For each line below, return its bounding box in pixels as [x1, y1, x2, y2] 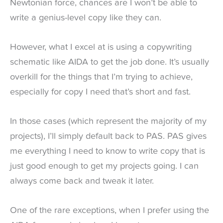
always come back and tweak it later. [10, 177, 154, 186]
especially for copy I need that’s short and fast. [10, 87, 191, 97]
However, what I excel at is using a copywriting [10, 42, 192, 52]
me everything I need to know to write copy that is [10, 147, 205, 156]
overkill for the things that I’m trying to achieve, [10, 72, 193, 82]
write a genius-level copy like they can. [10, 13, 161, 22]
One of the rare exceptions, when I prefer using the [10, 206, 209, 216]
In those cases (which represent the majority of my [10, 117, 207, 126]
